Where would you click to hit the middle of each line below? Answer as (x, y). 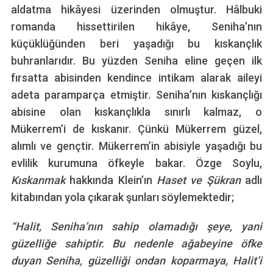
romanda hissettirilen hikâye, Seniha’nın (136, 27)
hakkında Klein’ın (113, 180)
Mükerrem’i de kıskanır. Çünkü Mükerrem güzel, (136, 129)
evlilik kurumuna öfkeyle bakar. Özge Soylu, (136, 163)
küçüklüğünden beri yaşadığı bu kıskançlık (136, 44)
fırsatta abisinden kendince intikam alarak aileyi (136, 78)
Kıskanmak (40, 180)
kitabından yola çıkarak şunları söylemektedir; (122, 197)
